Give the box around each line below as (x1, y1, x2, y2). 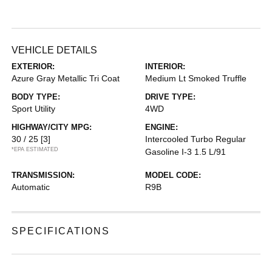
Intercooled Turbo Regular (145, 134, 246, 144)
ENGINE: (145, 123, 178, 132)
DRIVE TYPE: (145, 92, 195, 101)
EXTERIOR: (12, 62, 55, 71)
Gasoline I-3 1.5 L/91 (145, 147, 226, 157)
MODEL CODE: (145, 171, 201, 180)
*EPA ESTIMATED (12, 146, 59, 152)
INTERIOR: (145, 62, 185, 71)
